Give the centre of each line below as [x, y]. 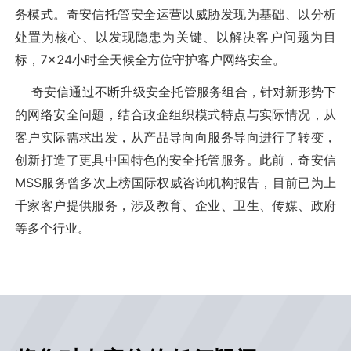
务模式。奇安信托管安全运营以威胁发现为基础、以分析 [175, 14]
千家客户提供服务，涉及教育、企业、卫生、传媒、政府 [175, 206]
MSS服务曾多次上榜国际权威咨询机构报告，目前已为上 [175, 183]
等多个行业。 [52, 228]
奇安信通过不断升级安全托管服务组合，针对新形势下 [175, 92]
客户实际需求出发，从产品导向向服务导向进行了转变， [175, 138]
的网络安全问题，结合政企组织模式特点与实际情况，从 [175, 115]
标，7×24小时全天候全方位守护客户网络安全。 [150, 59]
